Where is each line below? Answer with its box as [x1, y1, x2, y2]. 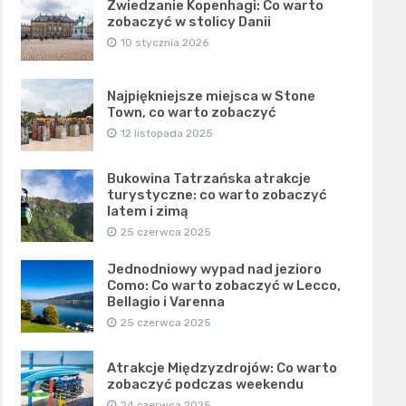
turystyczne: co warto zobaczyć [106, 187, 327, 203]
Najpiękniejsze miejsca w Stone [106, 88, 315, 104]
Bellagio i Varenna [106, 294, 225, 310]
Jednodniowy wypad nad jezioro [106, 261, 322, 277]
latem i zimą [106, 203, 188, 219]
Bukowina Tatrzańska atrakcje [106, 170, 311, 187]
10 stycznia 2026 [120, 36, 208, 49]
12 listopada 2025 [120, 127, 213, 140]
